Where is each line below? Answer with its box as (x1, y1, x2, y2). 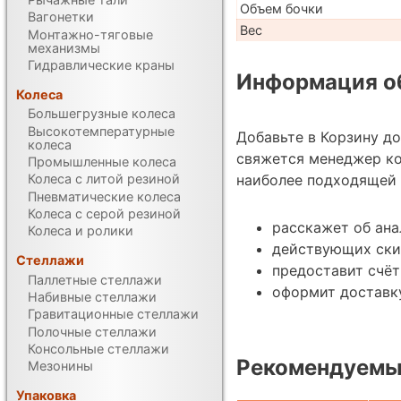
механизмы (28, 39, 101, 55)
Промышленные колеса (28, 154, 177, 169)
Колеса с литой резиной (28, 171, 181, 187)
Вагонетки (28, 9, 95, 25)
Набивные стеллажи (28, 289, 158, 305)
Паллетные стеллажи (28, 271, 163, 287)
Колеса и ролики (28, 223, 134, 239)
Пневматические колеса (28, 188, 182, 204)
